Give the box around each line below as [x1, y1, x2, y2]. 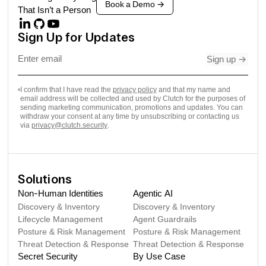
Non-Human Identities [18, 188, 104, 199]
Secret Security [18, 251, 78, 262]
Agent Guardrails [133, 214, 197, 224]
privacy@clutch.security [31, 121, 107, 129]
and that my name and [158, 85, 230, 94]
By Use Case [133, 251, 185, 262]
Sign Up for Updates [18, 30, 135, 45]
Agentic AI [133, 188, 173, 199]
